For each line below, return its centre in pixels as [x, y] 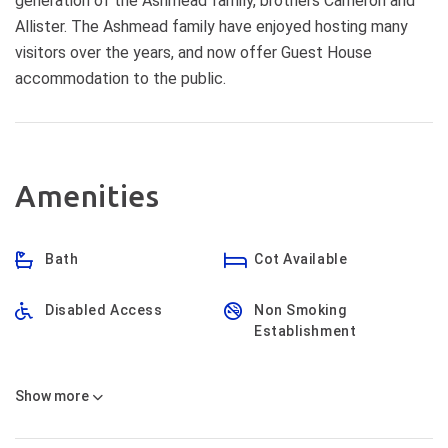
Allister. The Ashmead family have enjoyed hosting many [211, 26]
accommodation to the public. [120, 78]
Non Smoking [300, 310]
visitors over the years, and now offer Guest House [193, 52]
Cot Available [301, 259]
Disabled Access [104, 310]
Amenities [87, 196]
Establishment [305, 331]
